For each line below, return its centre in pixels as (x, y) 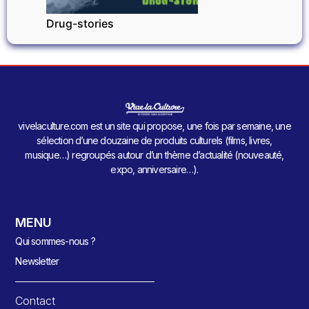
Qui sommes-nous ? (55, 241)
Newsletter (37, 261)
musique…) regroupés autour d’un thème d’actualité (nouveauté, (154, 155)
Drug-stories (80, 23)
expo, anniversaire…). (154, 170)
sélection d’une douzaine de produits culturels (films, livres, (154, 141)
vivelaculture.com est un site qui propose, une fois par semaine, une (154, 126)
